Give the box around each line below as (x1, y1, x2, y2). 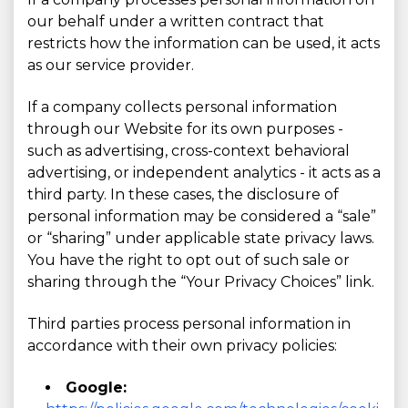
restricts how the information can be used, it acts (27, 35, 380, 52)
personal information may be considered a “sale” (27, 208, 376, 225)
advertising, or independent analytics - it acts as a (27, 164, 381, 181)
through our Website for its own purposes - (27, 120, 343, 138)
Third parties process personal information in (27, 315, 351, 332)
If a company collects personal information (27, 98, 337, 116)
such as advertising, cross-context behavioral (27, 142, 350, 159)
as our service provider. (27, 56, 194, 74)
